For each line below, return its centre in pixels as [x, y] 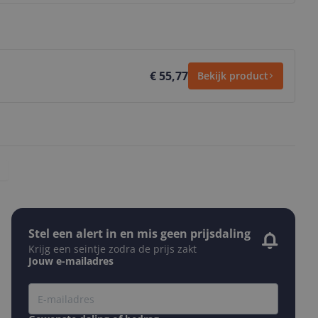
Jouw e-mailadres [71, 261]
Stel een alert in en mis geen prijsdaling [139, 234]
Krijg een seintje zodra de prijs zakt [113, 249]
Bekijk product [233, 76]
